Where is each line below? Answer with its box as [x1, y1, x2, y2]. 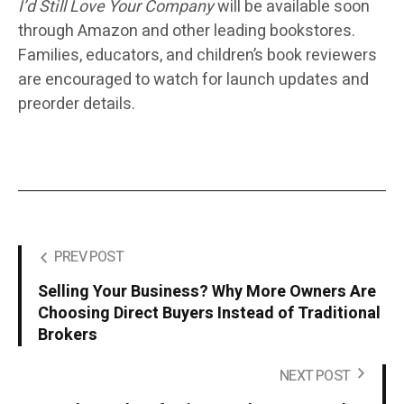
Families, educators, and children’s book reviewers [18, 43, 377, 69]
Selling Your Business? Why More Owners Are [38, 280, 376, 305]
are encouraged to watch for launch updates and [18, 68, 369, 93]
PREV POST [54, 246, 124, 269]
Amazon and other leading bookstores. [78, 19, 355, 44]
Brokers [38, 323, 97, 348]
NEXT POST [280, 365, 350, 388]
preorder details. [18, 92, 135, 117]
